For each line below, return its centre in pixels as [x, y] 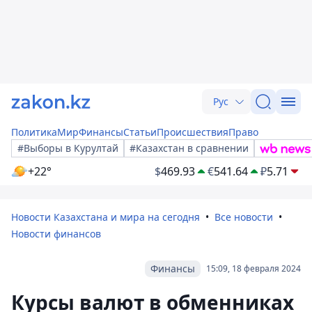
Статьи [140, 132]
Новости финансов [56, 234]
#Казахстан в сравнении [189, 148]
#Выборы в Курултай [68, 148]
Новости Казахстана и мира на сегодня [106, 217]
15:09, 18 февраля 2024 [253, 268]
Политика [34, 132]
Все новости [244, 217]
